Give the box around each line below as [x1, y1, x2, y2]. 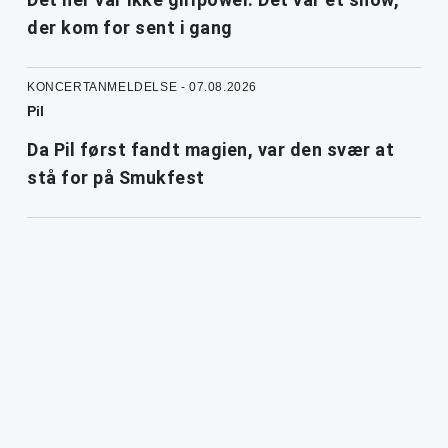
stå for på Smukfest [27, 166, 205, 188]
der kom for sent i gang [27, 16, 233, 38]
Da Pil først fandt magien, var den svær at [27, 138, 394, 160]
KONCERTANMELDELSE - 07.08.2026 [27, 79, 257, 94]
